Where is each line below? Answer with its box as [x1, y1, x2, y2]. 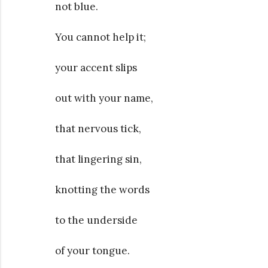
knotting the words [55, 182, 150, 196]
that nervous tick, [55, 121, 141, 135]
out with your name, [55, 91, 153, 105]
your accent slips [55, 60, 137, 74]
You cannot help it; [55, 30, 146, 44]
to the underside [55, 213, 138, 227]
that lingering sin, [55, 152, 142, 166]
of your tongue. [55, 243, 130, 257]
